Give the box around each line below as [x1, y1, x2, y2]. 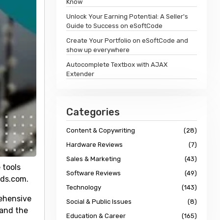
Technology [66, 184, 102, 191]
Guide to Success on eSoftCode [66, 22, 163, 29]
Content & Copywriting [66, 127, 136, 134]
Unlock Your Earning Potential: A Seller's [66, 13, 189, 20]
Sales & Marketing [66, 155, 121, 163]
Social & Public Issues [66, 198, 132, 205]
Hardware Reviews [66, 141, 123, 148]
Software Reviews [66, 169, 121, 177]
